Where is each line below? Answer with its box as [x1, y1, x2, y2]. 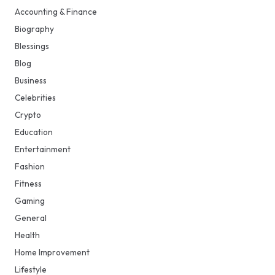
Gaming [15, 195, 45, 207]
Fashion [15, 161, 45, 172]
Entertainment [15, 144, 71, 155]
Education [15, 126, 53, 138]
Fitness [15, 178, 42, 190]
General [15, 212, 47, 224]
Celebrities [15, 92, 56, 104]
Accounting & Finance [15, 6, 97, 18]
